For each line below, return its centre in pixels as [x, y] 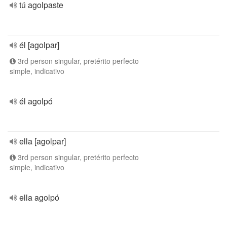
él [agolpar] [39, 45]
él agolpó [36, 101]
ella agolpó [39, 197]
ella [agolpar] [43, 141]
